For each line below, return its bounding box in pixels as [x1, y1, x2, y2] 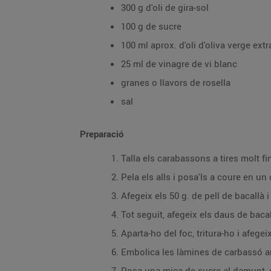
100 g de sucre [121, 20, 181, 32]
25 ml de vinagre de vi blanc [121, 57, 237, 70]
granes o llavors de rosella [121, 76, 230, 88]
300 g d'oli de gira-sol [121, 1, 209, 13]
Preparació [80, 128, 123, 140]
